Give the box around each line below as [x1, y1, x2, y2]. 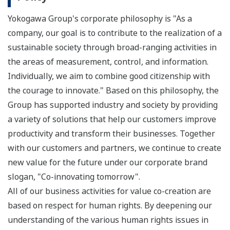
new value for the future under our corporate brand [8, 157, 207, 168]
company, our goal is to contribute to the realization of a [8, 27, 222, 39]
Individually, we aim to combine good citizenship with [8, 70, 210, 82]
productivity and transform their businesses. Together [8, 128, 215, 140]
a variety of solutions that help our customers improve [8, 113, 216, 125]
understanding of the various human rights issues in [8, 214, 208, 226]
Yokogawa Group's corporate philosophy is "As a [8, 13, 192, 25]
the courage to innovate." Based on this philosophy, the [8, 85, 219, 97]
